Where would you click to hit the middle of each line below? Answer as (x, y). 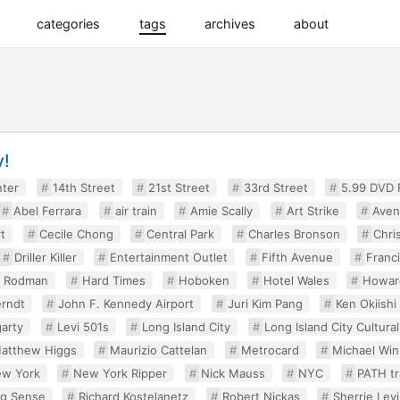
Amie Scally (222, 211)
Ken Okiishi (367, 304)
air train (136, 211)
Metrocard (270, 350)
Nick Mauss (233, 373)
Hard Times (113, 280)
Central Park (181, 234)
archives (229, 24)
